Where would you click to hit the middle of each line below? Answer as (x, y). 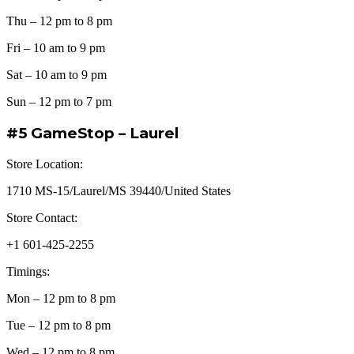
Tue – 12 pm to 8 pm (58, 325)
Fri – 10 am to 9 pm (56, 48)
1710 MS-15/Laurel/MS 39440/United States (119, 190)
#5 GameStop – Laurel (92, 134)
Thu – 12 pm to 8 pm (59, 21)
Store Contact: (42, 217)
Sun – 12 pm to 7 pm (59, 102)
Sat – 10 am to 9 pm (56, 75)
